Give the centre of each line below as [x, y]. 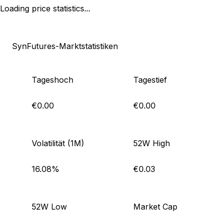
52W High [152, 143]
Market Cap [155, 207]
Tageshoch [53, 80]
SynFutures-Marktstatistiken [65, 46]
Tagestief [150, 80]
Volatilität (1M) [58, 143]
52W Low [49, 207]
